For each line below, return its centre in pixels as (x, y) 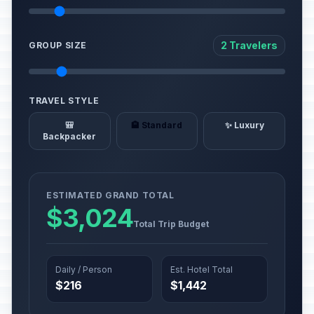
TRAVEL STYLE (64, 101)
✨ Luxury (244, 125)
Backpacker (70, 136)
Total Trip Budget (171, 224)
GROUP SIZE (58, 45)
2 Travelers (249, 45)
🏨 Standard (157, 125)
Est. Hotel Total (202, 269)
